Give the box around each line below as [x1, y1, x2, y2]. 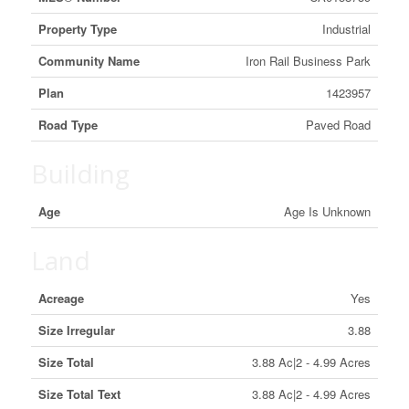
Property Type [37, 20, 117, 37]
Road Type [37, 116, 98, 133]
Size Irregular [37, 321, 115, 339]
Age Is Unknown [283, 203, 371, 220]
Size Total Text [37, 385, 121, 403]
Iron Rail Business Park [245, 52, 371, 69]
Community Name [37, 52, 140, 69]
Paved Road [305, 116, 371, 133]
